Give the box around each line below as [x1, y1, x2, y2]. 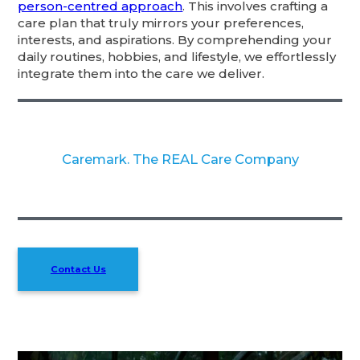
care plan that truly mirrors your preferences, [18, 14, 305, 31]
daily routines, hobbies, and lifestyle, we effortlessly [18, 48, 337, 64]
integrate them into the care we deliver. [18, 65, 265, 81]
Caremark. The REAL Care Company [61, 150, 299, 167]
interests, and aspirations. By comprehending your [18, 31, 333, 47]
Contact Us [50, 264, 106, 276]
